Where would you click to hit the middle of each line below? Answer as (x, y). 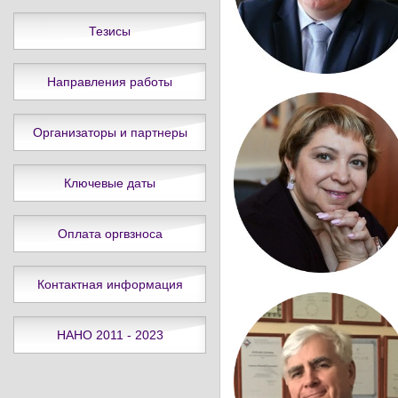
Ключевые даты (110, 183)
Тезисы (110, 31)
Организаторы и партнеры (110, 132)
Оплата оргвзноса (110, 234)
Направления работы (110, 82)
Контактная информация (110, 284)
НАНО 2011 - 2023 (110, 335)
